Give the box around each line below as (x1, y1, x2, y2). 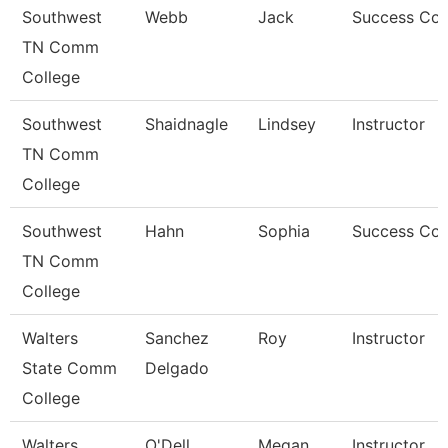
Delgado (145, 358, 209, 378)
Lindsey (258, 114, 316, 134)
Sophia (258, 221, 310, 241)
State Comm (22, 358, 117, 378)
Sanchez (145, 328, 209, 348)
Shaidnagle (145, 114, 228, 134)
